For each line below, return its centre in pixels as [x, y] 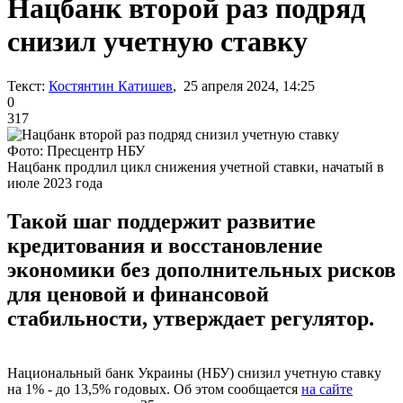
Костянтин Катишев [111, 85]
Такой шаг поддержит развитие [161, 221]
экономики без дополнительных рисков [201, 269]
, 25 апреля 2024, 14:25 [244, 85]
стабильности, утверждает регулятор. [191, 318]
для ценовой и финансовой [138, 294]
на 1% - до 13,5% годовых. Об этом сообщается [154, 389]
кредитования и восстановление [165, 245]
